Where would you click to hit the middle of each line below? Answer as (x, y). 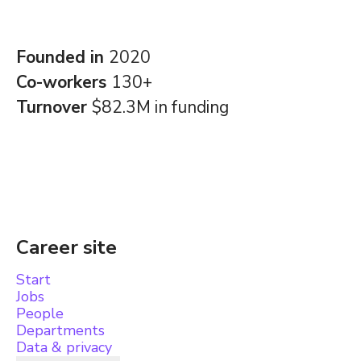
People (40, 313)
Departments (60, 330)
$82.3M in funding (160, 107)
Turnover (54, 107)
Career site (66, 247)
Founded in (62, 57)
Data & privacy (64, 347)
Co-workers (64, 82)
